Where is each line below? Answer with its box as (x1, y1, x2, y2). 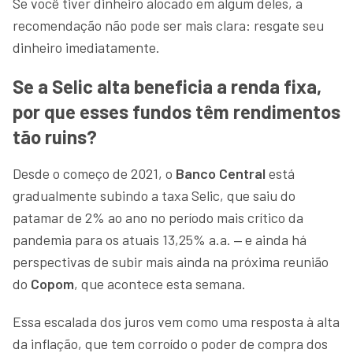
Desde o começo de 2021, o (13, 164, 173, 182)
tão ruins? (13, 124, 97, 148)
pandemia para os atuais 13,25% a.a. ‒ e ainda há (13, 230, 307, 248)
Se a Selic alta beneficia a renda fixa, (13, 74, 321, 98)
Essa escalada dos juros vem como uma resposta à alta (13, 312, 340, 330)
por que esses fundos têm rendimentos (13, 99, 340, 123)
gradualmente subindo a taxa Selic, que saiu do (13, 186, 295, 204)
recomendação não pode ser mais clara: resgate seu (13, 16, 324, 34)
